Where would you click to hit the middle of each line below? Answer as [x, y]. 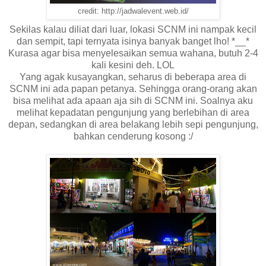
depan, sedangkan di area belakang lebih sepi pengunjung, [133, 125]
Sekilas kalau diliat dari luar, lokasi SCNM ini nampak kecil [133, 30]
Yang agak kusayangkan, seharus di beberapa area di [133, 77]
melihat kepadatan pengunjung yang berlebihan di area [133, 113]
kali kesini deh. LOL [133, 65]
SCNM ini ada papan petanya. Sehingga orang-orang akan [133, 89]
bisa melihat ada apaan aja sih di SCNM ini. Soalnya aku [133, 101]
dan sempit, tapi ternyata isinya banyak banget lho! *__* [133, 42]
